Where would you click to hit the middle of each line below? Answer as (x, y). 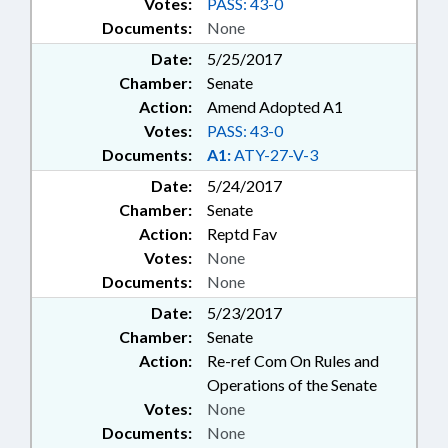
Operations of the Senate (292, 385)
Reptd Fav (242, 234)
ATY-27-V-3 (274, 155)
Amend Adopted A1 (275, 107)
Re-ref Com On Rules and (293, 361)
